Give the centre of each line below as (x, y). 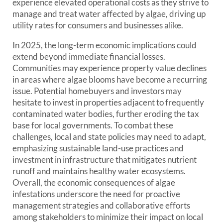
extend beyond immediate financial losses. (89, 57)
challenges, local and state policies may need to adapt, (109, 137)
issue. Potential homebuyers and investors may (97, 91)
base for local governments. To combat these (93, 125)
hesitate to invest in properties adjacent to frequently (108, 103)
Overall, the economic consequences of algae (94, 183)
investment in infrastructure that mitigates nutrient (105, 160)
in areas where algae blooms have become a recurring (110, 80)
